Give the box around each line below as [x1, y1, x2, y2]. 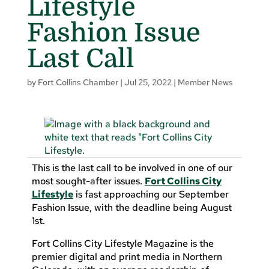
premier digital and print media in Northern [31, 250, 222, 263]
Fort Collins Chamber [37, 76, 118, 88]
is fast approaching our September [73, 187, 229, 201]
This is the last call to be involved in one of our [31, 161, 232, 174]
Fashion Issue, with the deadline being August [31, 201, 232, 214]
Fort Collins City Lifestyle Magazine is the [31, 237, 214, 250]
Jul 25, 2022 [124, 76, 172, 88]
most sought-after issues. [31, 174, 145, 187]
